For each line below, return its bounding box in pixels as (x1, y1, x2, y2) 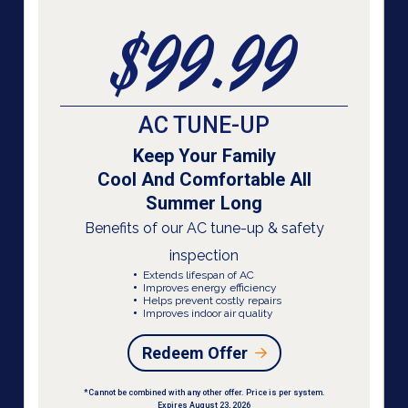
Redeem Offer (141, 342, 248, 362)
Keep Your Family (132, 144, 276, 167)
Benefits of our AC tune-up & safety (84, 219, 324, 237)
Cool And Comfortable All (97, 168, 311, 190)
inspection (169, 246, 239, 264)
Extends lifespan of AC (142, 268, 254, 281)
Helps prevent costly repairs (142, 293, 281, 307)
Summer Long (146, 191, 262, 214)
